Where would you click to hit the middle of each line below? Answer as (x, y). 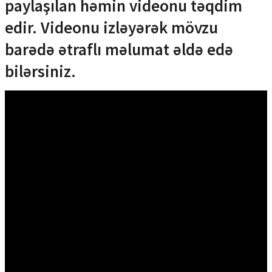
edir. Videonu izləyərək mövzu (111, 27)
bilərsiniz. (42, 71)
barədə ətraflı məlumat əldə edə (119, 49)
